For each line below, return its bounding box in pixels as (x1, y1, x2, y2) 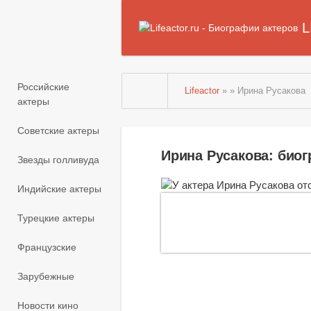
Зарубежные (17, 271, 74, 283)
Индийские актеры (17, 183, 101, 195)
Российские (17, 81, 69, 93)
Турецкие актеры (17, 212, 94, 224)
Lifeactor (185, 86, 220, 96)
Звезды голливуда (17, 154, 99, 166)
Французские (17, 242, 76, 253)
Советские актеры (17, 125, 99, 137)
